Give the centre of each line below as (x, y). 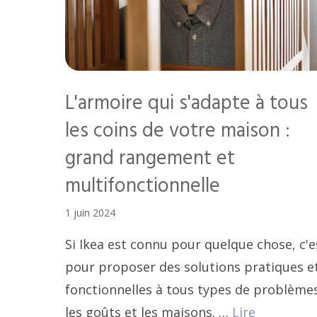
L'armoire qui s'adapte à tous (186, 104)
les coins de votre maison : (178, 132)
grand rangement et (150, 159)
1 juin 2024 (90, 213)
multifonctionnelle (143, 187)
